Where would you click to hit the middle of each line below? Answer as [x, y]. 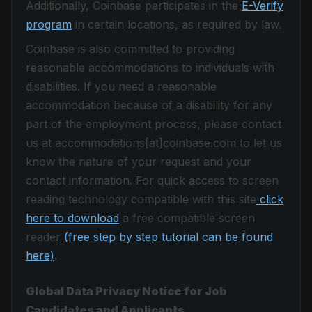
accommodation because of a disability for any [149, 105]
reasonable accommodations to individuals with [150, 68]
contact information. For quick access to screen [152, 180]
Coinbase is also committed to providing [130, 49]
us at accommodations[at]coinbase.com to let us [154, 143]
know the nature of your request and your [139, 162]
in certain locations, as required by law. [177, 24]
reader [43, 237]
